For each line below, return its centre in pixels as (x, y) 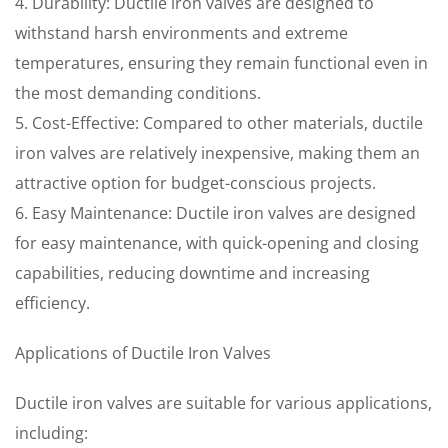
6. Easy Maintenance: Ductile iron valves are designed (215, 213)
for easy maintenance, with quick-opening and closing (217, 243)
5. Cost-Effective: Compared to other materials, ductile (219, 123)
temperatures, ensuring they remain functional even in (221, 63)
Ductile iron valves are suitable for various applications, (223, 403)
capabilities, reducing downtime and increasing (192, 273)
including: (51, 433)
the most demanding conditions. (138, 93)
